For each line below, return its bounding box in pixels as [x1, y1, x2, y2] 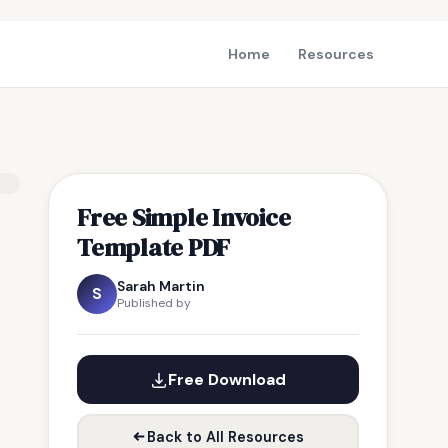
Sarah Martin [117, 277, 205, 295]
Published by [117, 295, 191, 311]
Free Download [168, 369, 286, 390]
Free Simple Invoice [77, 200, 291, 234]
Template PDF [77, 230, 231, 264]
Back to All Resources [147, 427, 304, 446]
